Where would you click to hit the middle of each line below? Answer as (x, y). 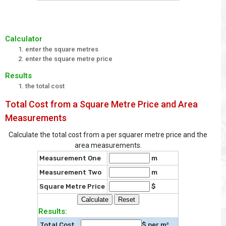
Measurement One (70, 158)
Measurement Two (70, 173)
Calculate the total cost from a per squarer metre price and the (108, 135)
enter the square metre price (69, 59)
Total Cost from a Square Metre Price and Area (101, 104)
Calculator (24, 39)
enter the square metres (62, 49)
